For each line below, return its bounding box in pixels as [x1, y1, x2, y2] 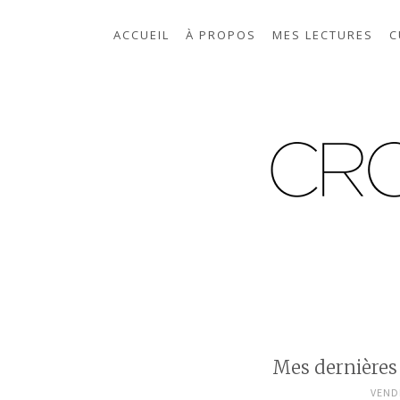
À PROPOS [186, 27, 256, 43]
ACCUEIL [113, 27, 170, 43]
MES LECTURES [272, 27, 373, 43]
